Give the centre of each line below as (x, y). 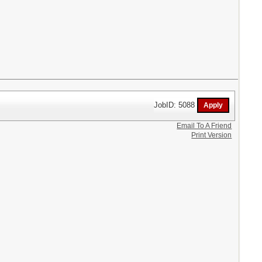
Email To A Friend (204, 126)
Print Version (212, 135)
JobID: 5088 (176, 105)
